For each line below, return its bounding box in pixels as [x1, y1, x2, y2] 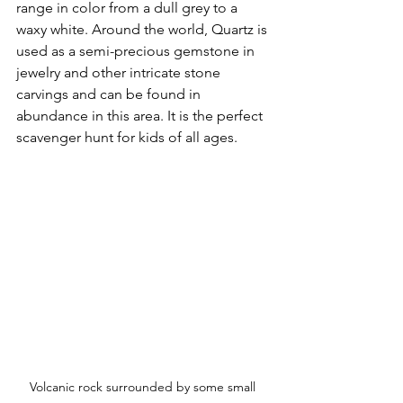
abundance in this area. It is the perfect [16, 106, 266, 124]
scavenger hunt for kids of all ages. [16, 128, 245, 146]
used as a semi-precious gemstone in [16, 41, 258, 59]
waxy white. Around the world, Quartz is [16, 20, 271, 38]
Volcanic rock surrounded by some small [29, 378, 259, 395]
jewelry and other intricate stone [16, 63, 224, 81]
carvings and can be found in [16, 85, 204, 103]
